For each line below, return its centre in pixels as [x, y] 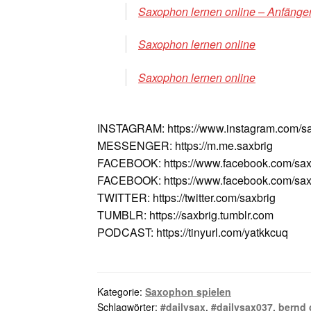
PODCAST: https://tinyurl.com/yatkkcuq [193, 232]
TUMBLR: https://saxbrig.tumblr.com [186, 215]
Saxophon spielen [188, 292]
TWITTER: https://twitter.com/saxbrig [187, 197]
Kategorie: [121, 292]
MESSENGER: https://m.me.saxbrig [185, 145]
